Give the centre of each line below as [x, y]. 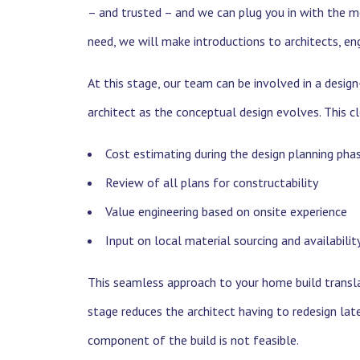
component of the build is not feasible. [193, 340]
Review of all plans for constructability [212, 182]
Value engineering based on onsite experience [226, 211]
